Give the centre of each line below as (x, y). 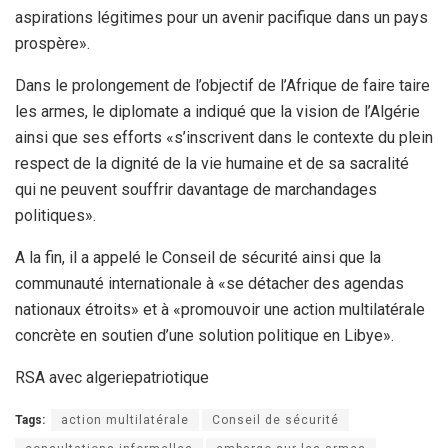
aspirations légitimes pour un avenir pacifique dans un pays (221, 17)
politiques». (55, 215)
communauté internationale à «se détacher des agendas (209, 283)
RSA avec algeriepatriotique (112, 377)
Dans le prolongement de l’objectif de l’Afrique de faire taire (222, 85)
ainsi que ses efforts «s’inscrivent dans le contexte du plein (224, 137)
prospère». (52, 43)
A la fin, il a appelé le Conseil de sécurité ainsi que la (198, 257)
